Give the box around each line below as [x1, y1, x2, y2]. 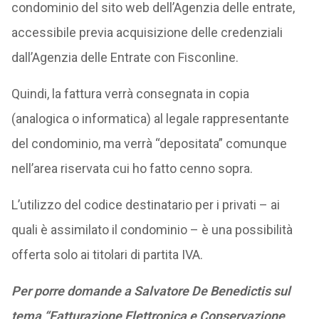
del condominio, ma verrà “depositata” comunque [11, 136, 287, 151]
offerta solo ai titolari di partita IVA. [11, 247, 203, 262]
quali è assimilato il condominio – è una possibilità [11, 222, 293, 237]
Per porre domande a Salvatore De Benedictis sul [11, 283, 291, 298]
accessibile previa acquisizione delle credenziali [11, 25, 283, 40]
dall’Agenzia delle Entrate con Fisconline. [11, 50, 239, 65]
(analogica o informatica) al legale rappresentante [11, 111, 289, 126]
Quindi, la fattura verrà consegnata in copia [11, 86, 249, 101]
